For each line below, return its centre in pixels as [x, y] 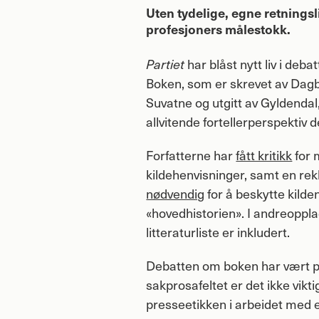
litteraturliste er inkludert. [218, 231]
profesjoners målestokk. [219, 28]
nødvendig [176, 193]
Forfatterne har [191, 155]
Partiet [166, 63]
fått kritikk [264, 155]
